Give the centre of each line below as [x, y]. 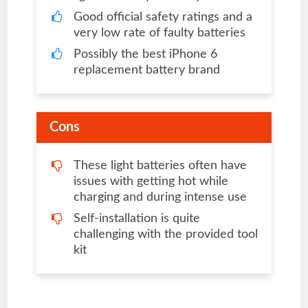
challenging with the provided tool [165, 234]
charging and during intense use [160, 197]
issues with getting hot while [151, 181]
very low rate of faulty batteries [159, 33]
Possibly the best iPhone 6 [145, 55]
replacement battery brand [146, 70]
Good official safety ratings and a [163, 18]
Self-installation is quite [136, 219]
